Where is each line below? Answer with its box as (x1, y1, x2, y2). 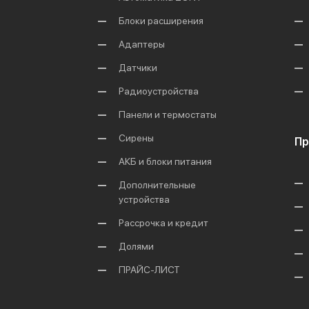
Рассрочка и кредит (119, 217, 208, 228)
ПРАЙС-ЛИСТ (119, 264, 180, 275)
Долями (119, 241, 154, 252)
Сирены (119, 132, 154, 143)
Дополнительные (119, 179, 196, 190)
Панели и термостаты (119, 109, 217, 120)
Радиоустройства (119, 86, 199, 97)
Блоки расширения (119, 15, 203, 26)
